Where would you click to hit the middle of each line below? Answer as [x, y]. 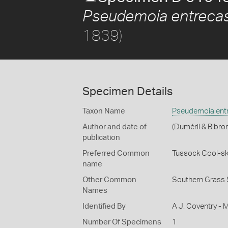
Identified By [104, 206]
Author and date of [115, 127]
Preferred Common [116, 153]
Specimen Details [127, 92]
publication [101, 138]
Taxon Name [104, 111]
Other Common [109, 180]
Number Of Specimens [122, 222]
